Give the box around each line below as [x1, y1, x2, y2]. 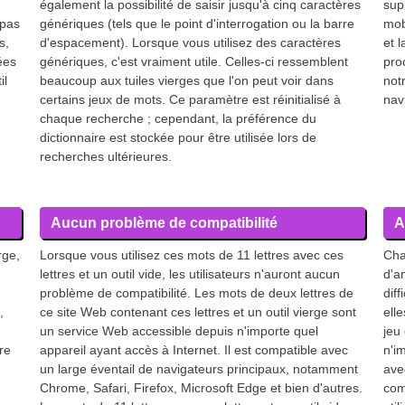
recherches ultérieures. [40, 149, 172, 164]
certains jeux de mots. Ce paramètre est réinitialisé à [40, 92, 341, 107]
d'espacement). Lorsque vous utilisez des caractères [40, 35, 341, 50]
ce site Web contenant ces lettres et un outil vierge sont [40, 305, 356, 319]
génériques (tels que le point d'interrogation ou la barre [40, 16, 354, 31]
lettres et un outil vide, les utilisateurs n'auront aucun [40, 267, 340, 281]
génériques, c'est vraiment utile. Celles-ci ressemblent [40, 54, 348, 69]
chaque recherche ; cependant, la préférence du [40, 111, 316, 126]
